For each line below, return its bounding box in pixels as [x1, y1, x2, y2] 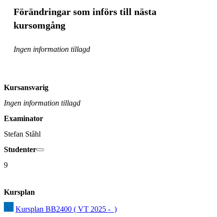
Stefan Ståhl [4, 129, 41, 138]
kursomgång [14, 20, 65, 31]
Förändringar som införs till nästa [14, 6, 156, 17]
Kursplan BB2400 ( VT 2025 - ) [15, 204, 117, 213]
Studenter [4, 145, 36, 154]
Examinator [4, 114, 43, 123]
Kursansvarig [4, 83, 48, 92]
